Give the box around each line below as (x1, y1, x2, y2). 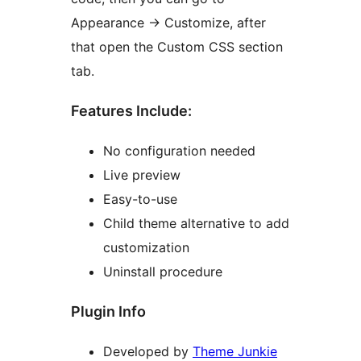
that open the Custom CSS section (71, 39, 283, 56)
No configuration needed (103, 143, 255, 160)
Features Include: (71, 102, 192, 120)
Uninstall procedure (103, 263, 222, 280)
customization (103, 239, 189, 256)
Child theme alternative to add (103, 215, 289, 232)
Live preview (103, 167, 180, 184)
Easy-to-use (103, 191, 177, 208)
